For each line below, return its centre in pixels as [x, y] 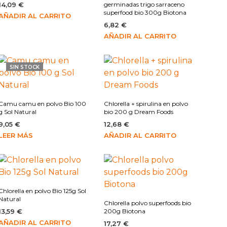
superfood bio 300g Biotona [145, 13]
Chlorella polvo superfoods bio [147, 203]
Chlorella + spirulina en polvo [146, 104]
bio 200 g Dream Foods [138, 112]
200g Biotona [124, 211]
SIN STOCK [24, 67]
